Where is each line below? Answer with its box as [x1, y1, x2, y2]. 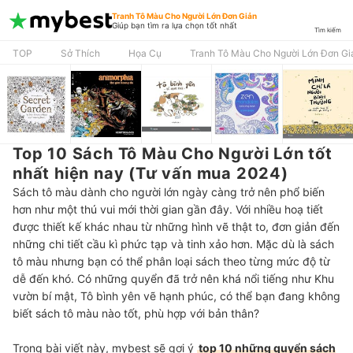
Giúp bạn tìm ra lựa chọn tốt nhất [112, 20, 237, 30]
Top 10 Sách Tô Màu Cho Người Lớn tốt [13, 144, 333, 163]
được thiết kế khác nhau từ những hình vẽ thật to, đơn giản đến [13, 220, 340, 233]
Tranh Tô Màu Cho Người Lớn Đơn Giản [112, 11, 257, 20]
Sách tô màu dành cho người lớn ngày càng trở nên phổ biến [13, 185, 325, 199]
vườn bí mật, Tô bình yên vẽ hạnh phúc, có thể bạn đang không [13, 289, 340, 303]
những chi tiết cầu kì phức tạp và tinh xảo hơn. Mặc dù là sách [13, 237, 334, 251]
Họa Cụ [128, 47, 162, 59]
